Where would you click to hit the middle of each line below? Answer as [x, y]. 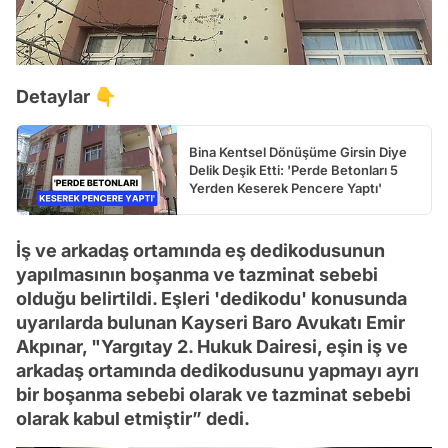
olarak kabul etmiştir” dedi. [133, 419]
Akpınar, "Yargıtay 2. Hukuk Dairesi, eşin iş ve [212, 347]
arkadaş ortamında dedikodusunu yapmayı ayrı [217, 371]
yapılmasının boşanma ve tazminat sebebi [197, 275]
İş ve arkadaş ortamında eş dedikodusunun [200, 251]
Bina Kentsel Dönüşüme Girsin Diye [298, 152]
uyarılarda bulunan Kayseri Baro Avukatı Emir [210, 323]
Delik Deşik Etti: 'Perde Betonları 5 [293, 170]
